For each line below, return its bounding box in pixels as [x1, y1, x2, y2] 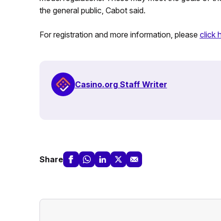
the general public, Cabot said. [39, 5, 146, 16]
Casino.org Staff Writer [74, 79, 167, 89]
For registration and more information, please [39, 30, 200, 40]
